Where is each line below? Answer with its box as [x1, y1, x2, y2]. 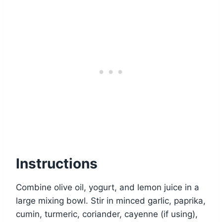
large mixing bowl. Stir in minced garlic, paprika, [16, 196, 206, 206]
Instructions [16, 155, 98, 172]
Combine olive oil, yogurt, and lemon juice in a [16, 182, 199, 193]
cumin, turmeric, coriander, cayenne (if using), [16, 209, 198, 220]
